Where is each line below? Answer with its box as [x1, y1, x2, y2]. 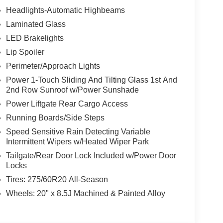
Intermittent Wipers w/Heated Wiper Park [5, 137, 149, 146]
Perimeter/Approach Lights [5, 61, 100, 70]
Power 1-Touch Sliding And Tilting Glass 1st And [5, 75, 177, 84]
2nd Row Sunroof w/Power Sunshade [5, 85, 139, 94]
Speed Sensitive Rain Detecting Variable [5, 127, 150, 136]
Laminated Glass [5, 19, 66, 28]
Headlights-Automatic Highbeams [5, 5, 125, 14]
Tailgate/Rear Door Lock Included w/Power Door [5, 151, 176, 160]
